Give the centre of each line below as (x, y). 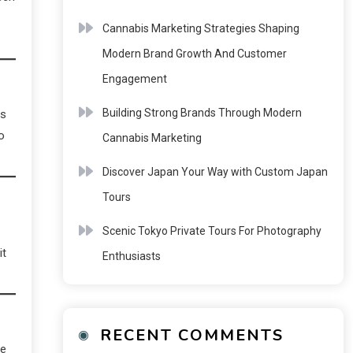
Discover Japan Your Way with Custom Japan (215, 172)
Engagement (134, 79)
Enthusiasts (131, 256)
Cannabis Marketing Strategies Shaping (201, 28)
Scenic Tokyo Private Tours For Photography (212, 231)
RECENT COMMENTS (191, 335)
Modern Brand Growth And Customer (194, 54)
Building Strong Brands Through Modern (202, 113)
